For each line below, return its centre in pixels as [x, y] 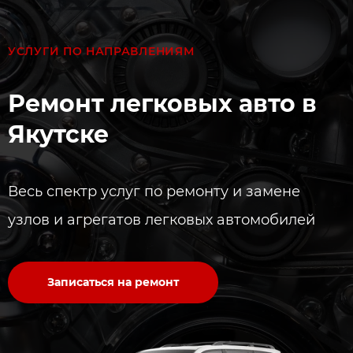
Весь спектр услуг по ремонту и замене [154, 191]
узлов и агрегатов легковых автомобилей [162, 220]
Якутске [58, 134]
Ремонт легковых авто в [162, 104]
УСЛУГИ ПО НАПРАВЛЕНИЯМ [101, 51]
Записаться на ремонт [113, 282]
